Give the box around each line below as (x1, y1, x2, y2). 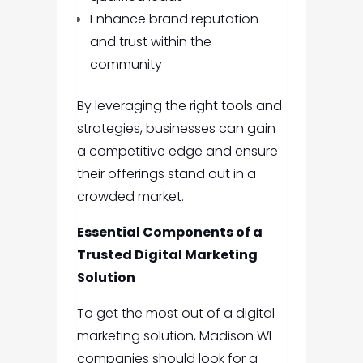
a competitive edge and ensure (76, 142, 278, 161)
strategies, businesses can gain (76, 119, 275, 139)
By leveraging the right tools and (76, 96, 282, 116)
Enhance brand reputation (89, 10, 258, 29)
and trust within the (89, 32, 211, 52)
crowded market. (76, 187, 184, 207)
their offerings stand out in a (76, 164, 256, 184)
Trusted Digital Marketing (76, 246, 258, 265)
